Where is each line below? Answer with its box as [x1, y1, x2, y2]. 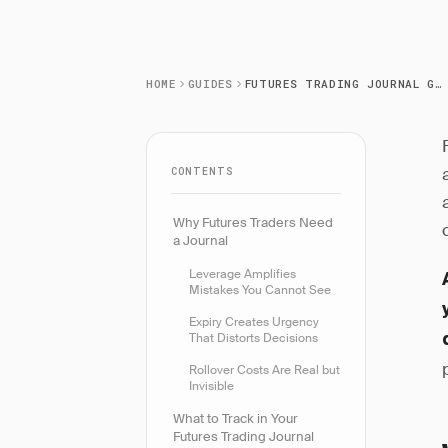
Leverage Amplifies [189, 266, 296, 282]
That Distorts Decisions [189, 330, 318, 346]
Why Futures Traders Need [173, 214, 333, 231]
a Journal [173, 232, 228, 249]
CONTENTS [171, 165, 234, 178]
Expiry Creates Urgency [189, 314, 319, 330]
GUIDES [187, 76, 233, 91]
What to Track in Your [173, 410, 298, 427]
